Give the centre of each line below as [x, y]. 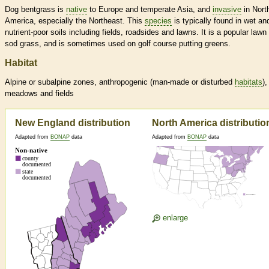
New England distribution [73, 123]
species [158, 21]
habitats [249, 82]
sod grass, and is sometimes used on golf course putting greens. [118, 44]
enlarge [174, 218]
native [77, 10]
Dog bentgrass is [35, 10]
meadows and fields [39, 94]
